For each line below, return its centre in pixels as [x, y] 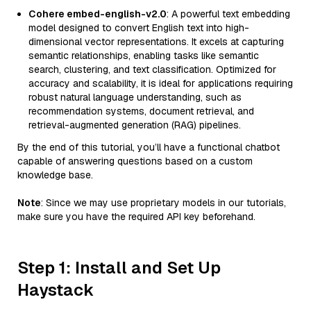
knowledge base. [55, 175]
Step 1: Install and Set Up [119, 268]
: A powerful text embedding [228, 14]
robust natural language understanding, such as [135, 97]
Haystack [56, 290]
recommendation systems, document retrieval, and [141, 111]
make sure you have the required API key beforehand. [136, 217]
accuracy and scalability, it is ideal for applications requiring [161, 83]
